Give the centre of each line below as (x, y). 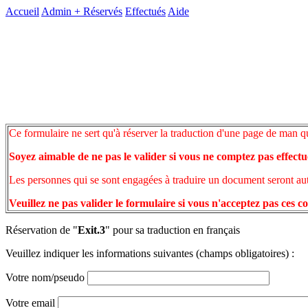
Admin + (62, 11)
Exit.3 (91, 230)
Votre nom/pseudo (46, 277)
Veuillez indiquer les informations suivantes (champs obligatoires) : (150, 253)
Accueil (22, 11)
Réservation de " (42, 230)
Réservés (103, 11)
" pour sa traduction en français (173, 230)
